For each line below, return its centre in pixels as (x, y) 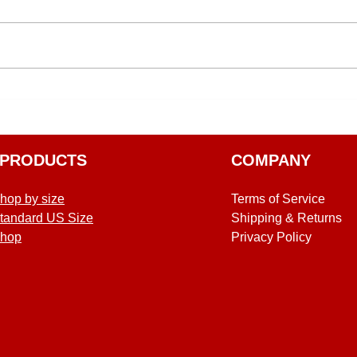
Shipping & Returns (286, 218)
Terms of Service (278, 199)
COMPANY (271, 161)
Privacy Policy (271, 237)
